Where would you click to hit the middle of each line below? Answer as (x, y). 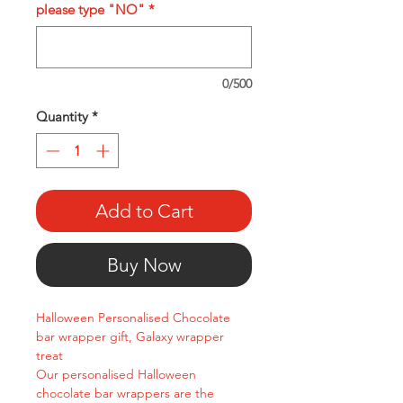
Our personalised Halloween (116, 374)
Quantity (62, 116)
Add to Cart (144, 210)
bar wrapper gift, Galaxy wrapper (130, 336)
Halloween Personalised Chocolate (133, 317)
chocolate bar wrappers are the (125, 393)
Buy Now (144, 264)
